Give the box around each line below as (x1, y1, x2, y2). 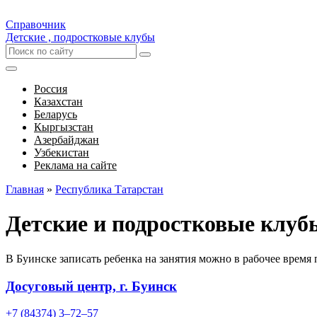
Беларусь (34, 108, 77, 120)
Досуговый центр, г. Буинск (6, 278, 177, 294)
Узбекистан (34, 146, 89, 158)
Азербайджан (34, 134, 99, 146)
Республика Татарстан (55, 183, 163, 195)
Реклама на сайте (34, 159, 117, 171)
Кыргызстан (34, 121, 93, 133)
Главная (6, 183, 44, 195)
